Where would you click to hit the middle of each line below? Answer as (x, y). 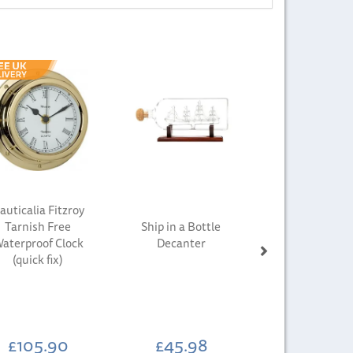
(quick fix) (38, 259)
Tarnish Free (38, 226)
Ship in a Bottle (181, 226)
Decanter (181, 243)
